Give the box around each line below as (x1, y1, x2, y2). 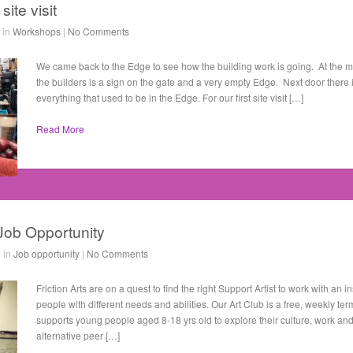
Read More (36, 122, 84, 136)
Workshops (13, 24, 61, 38)
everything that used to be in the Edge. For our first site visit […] (36, 91, 303, 104)
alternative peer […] (36, 329, 120, 342)
